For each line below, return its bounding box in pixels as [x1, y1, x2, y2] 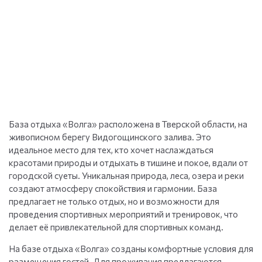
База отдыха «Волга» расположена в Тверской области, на [9, 119, 247, 130]
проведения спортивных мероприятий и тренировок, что [9, 209, 238, 220]
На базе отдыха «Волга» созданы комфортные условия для [9, 243, 253, 254]
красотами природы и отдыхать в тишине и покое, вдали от [9, 157, 248, 168]
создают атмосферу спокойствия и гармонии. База [9, 183, 217, 194]
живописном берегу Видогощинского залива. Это [9, 132, 211, 143]
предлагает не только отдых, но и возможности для [9, 196, 219, 207]
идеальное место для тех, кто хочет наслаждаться [9, 144, 213, 156]
